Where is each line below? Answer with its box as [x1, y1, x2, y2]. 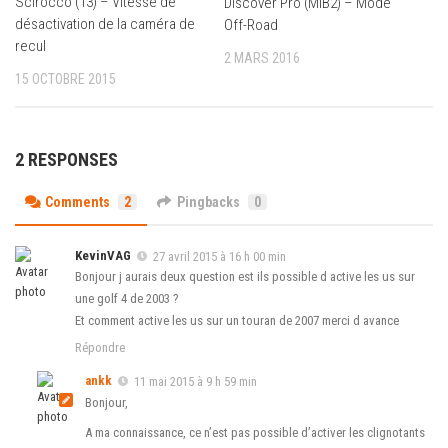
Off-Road [224, 15, 278, 34]
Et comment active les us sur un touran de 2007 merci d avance [75, 313, 399, 329]
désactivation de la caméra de [15, 15, 195, 34]
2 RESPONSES [15, 148, 118, 170]
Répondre [75, 340, 125, 356]
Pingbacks [177, 193, 240, 210]
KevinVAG [75, 247, 131, 263]
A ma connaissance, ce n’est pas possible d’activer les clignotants [85, 425, 425, 441]
